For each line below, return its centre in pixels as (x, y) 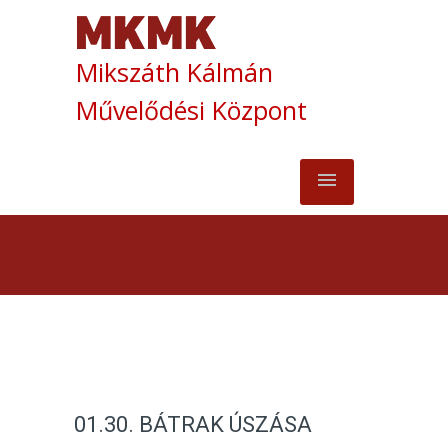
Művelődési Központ (191, 110)
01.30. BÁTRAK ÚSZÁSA (193, 424)
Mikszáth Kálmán (174, 72)
